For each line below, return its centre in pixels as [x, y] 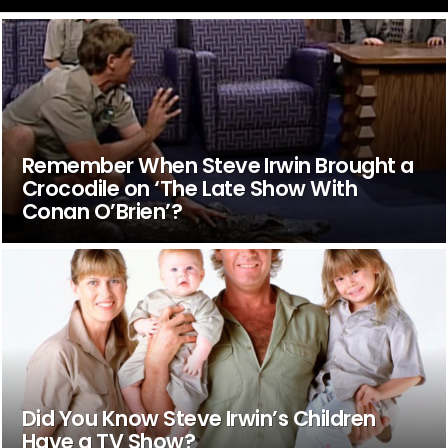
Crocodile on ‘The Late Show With [189, 188]
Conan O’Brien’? [102, 211]
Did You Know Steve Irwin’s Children [198, 418]
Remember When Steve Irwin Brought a [217, 165]
